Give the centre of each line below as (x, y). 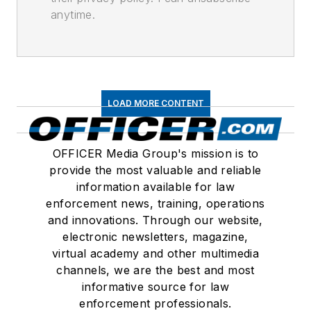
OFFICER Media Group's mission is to (155, 153)
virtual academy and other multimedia (155, 253)
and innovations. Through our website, (155, 220)
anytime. (73, 15)
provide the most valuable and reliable (155, 170)
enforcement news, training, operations (155, 203)
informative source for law (155, 287)
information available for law (155, 187)
